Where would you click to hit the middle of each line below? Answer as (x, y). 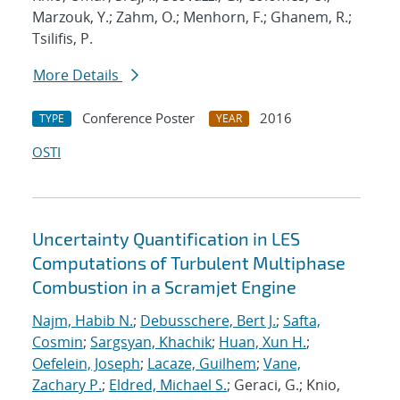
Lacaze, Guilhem (202, 364)
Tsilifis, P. (62, 39)
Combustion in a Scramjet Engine (164, 287)
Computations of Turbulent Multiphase (189, 263)
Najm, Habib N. (83, 321)
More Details (78, 75)
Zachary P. (67, 385)
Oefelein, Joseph (86, 364)
